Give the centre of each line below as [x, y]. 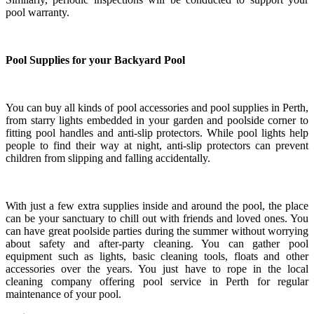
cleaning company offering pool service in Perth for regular [157, 282]
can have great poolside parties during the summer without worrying [157, 231]
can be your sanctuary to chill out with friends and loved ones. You [157, 219]
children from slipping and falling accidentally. [108, 158]
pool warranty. [37, 13]
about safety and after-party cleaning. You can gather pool [157, 244]
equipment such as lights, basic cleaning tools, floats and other [157, 257]
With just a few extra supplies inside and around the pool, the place [157, 206]
